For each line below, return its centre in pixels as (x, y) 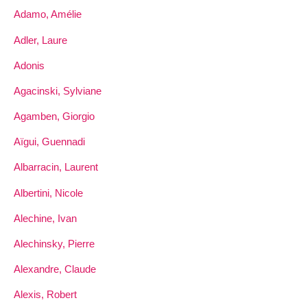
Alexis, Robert (45, 295)
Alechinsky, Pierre (54, 244)
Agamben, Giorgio (54, 116)
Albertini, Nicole (48, 193)
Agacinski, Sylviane (58, 90)
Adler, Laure (40, 40)
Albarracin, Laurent (56, 167)
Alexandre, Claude (55, 269)
